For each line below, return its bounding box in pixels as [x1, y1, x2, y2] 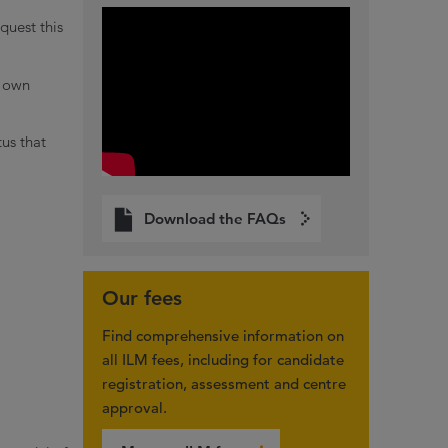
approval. [102, 397, 168, 417]
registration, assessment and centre [102, 373, 347, 393]
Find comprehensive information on [102, 325, 345, 345]
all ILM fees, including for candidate [102, 349, 345, 369]
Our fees [102, 286, 183, 311]
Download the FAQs [143, 208, 286, 228]
